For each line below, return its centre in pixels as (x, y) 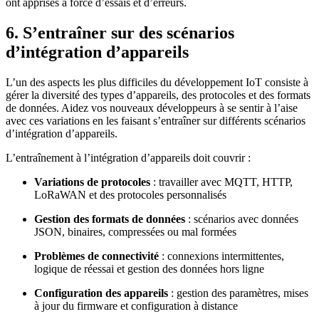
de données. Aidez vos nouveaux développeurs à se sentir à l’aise (152, 108)
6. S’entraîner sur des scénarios (120, 33)
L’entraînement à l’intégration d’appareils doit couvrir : (128, 158)
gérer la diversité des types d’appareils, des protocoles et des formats (158, 95)
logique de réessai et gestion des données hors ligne (149, 269)
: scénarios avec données (242, 219)
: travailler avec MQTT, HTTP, (221, 182)
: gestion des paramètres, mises (238, 293)
